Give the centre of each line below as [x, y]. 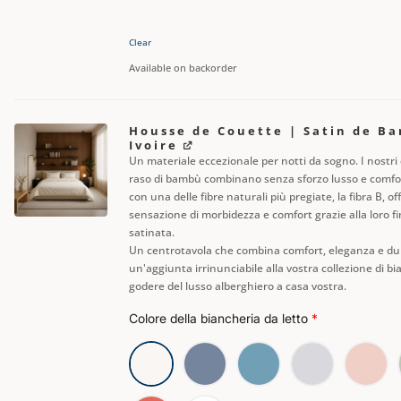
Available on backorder [183, 67]
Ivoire [153, 145]
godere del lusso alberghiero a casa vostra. [237, 286]
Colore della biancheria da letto [220, 319]
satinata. [151, 233]
